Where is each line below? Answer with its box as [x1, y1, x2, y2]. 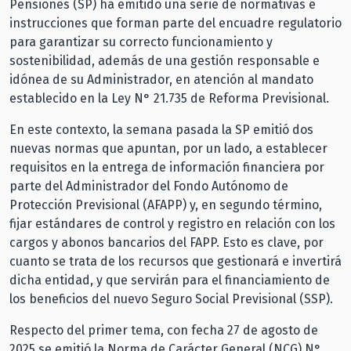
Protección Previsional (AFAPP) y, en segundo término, [9, 197, 322, 212]
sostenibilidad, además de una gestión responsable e [9, 52, 320, 68]
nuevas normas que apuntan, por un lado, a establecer [9, 140, 327, 156]
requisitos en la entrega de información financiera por [9, 159, 324, 175]
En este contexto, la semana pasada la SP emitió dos [9, 121, 313, 137]
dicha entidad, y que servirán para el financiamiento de [9, 272, 330, 288]
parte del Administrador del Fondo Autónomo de [9, 178, 288, 194]
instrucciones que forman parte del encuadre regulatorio [9, 15, 342, 31]
